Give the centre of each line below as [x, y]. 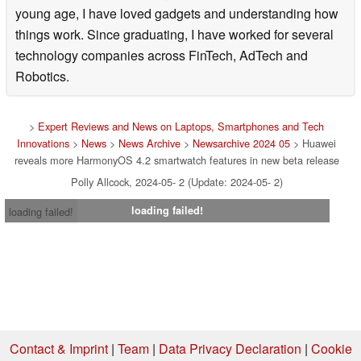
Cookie [331, 348]
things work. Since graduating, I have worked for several [174, 34]
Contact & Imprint [58, 348]
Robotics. [42, 76]
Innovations [43, 143]
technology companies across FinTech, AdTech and [162, 55]
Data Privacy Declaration [230, 348]
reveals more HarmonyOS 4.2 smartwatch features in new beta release [176, 160]
